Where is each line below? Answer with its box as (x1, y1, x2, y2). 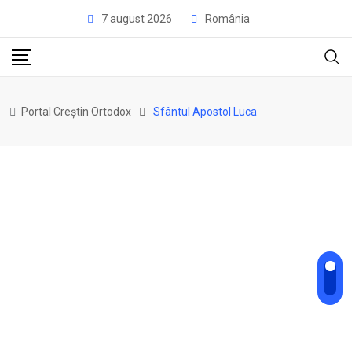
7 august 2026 (101, 13, 172, 25)
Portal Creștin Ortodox (21, 105, 131, 118)
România (204, 13, 250, 25)
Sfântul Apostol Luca (153, 105, 257, 118)
